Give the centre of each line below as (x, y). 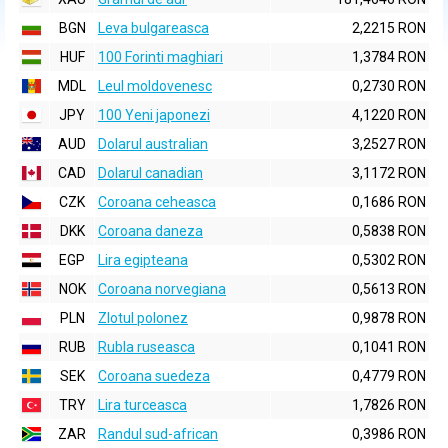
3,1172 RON (389, 173)
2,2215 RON (389, 28)
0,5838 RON (389, 231)
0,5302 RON (389, 260)
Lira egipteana (143, 260)
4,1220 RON (389, 115)
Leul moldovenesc (155, 86)
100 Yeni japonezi (154, 115)
